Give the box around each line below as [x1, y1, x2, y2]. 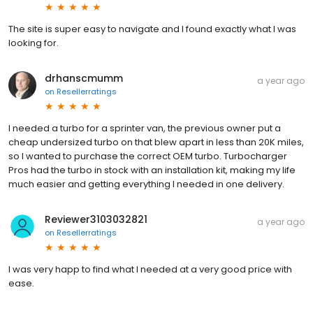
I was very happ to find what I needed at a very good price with [8, 262, 292, 276]
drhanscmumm [45, 71, 123, 85]
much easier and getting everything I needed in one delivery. [8, 177, 284, 191]
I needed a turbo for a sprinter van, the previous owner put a [8, 121, 281, 135]
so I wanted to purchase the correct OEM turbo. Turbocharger [8, 149, 287, 163]
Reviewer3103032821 [45, 212, 147, 226]
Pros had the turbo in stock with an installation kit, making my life [8, 163, 296, 177]
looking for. [8, 36, 59, 50]
